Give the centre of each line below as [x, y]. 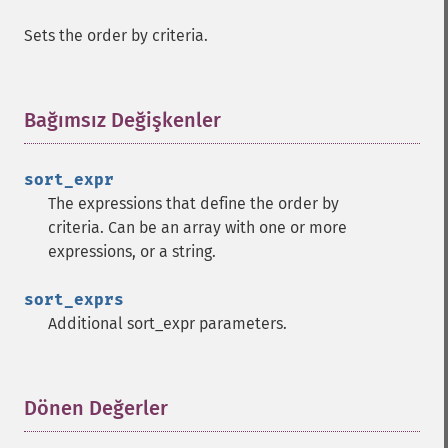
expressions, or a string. [132, 251]
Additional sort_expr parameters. [167, 323]
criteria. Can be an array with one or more [197, 227]
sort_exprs [74, 299]
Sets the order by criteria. [116, 35]
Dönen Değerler [96, 408]
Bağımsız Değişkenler [122, 120]
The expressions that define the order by [193, 203]
